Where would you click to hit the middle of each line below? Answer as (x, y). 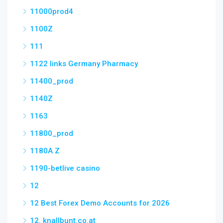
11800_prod (52, 133)
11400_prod (52, 81)
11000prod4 (52, 11)
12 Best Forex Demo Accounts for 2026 (100, 203)
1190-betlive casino (65, 168)
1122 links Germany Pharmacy (84, 64)
